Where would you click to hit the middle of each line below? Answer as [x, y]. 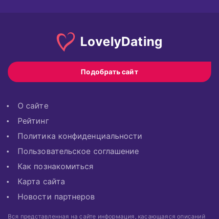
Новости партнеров [56, 196]
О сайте [33, 105]
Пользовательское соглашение [78, 151]
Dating [142, 41]
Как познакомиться [56, 166]
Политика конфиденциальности [80, 136]
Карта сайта [41, 181]
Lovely [100, 41]
